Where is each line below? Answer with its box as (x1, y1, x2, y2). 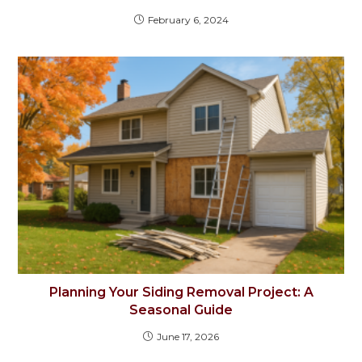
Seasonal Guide (129, 302, 233, 318)
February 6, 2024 (147, 14, 229, 27)
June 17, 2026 (157, 330, 219, 343)
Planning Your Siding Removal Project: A (48, 284, 314, 301)
